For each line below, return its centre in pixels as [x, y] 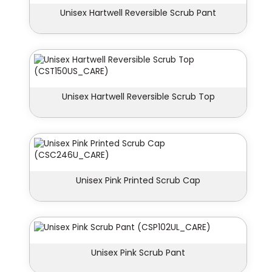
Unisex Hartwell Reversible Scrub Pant [138, 13]
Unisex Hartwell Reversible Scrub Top [138, 97]
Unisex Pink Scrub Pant [138, 253]
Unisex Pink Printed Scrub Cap [138, 181]
